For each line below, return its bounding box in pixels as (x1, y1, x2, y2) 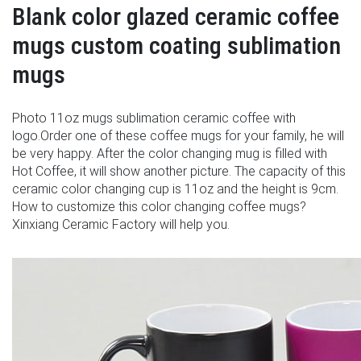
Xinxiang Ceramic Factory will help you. (12, 217, 230, 232)
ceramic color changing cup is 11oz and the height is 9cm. (12, 181, 338, 197)
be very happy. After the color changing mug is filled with (12, 146, 327, 161)
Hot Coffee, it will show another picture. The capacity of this (12, 164, 346, 179)
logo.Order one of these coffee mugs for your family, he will (12, 128, 344, 143)
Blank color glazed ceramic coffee (12, 2, 339, 31)
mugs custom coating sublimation (12, 31, 341, 60)
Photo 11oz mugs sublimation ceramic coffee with (12, 110, 296, 126)
